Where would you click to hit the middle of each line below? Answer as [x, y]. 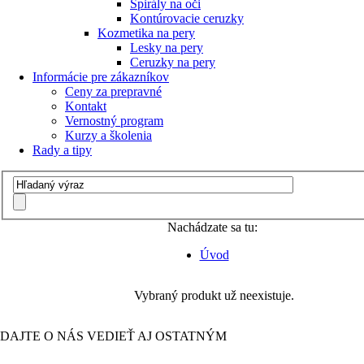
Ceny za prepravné [113, 91]
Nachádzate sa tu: [212, 227]
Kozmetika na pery [146, 32]
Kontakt [86, 106]
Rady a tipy [62, 149]
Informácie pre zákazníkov [101, 76]
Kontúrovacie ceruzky [187, 18]
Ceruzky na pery [173, 62]
